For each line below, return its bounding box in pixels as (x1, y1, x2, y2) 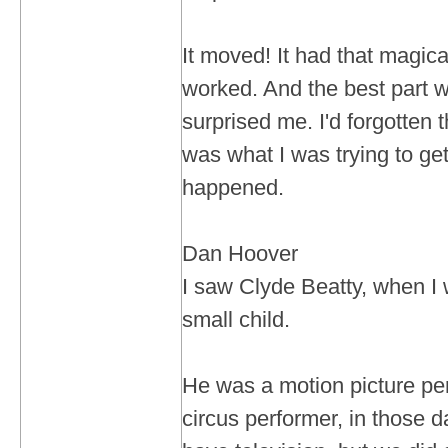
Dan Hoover (182, 241, 298, 266)
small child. (182, 307, 290, 332)
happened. (182, 175, 284, 200)
